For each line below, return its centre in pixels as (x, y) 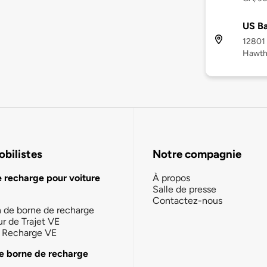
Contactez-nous (187, 200)
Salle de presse (184, 189)
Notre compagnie (197, 154)
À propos (171, 178)
